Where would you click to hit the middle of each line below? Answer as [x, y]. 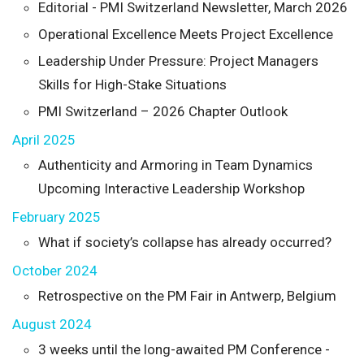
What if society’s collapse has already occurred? [185, 242]
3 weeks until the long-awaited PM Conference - [184, 349]
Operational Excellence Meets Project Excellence [186, 34]
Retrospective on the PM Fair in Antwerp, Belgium [187, 295]
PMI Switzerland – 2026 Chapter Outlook [163, 111]
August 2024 [52, 324]
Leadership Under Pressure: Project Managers [178, 61]
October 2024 [55, 270]
